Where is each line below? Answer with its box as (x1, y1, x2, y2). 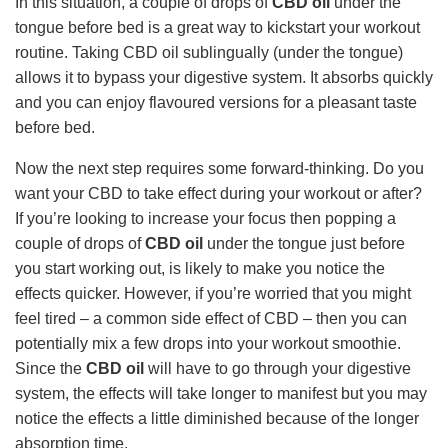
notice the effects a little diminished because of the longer (15, 409, 419, 427)
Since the (15, 359, 86, 377)
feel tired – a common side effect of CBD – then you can (15, 309, 407, 327)
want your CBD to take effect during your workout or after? (15, 184, 422, 202)
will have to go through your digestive (144, 359, 411, 377)
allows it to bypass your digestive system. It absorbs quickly (15, 68, 433, 86)
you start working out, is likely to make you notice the (15, 259, 385, 277)
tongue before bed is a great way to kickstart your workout (15, 18, 420, 36)
